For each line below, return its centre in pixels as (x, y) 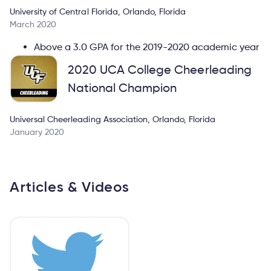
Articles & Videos (70, 186)
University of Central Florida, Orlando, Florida (98, 11)
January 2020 (37, 131)
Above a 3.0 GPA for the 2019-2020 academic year (147, 47)
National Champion (122, 87)
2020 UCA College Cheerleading (160, 69)
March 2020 (33, 24)
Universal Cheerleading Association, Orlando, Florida (113, 119)
